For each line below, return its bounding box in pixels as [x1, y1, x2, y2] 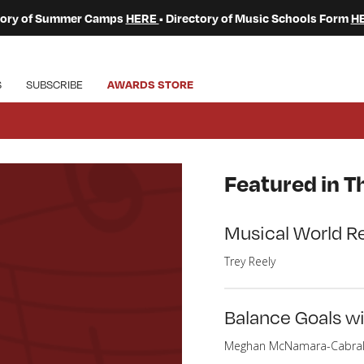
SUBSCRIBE [26, 76, 83, 92]
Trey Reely [224, 253, 275, 269]
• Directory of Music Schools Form [158, 11, 351, 25]
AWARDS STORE [107, 77, 193, 91]
